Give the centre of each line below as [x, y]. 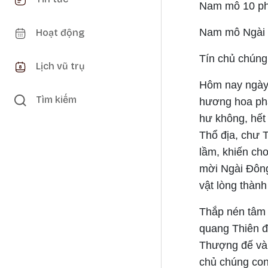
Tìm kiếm [56, 100]
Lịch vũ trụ [60, 66]
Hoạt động [60, 33]
